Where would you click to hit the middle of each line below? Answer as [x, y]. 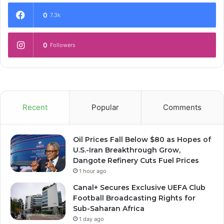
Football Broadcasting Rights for [134, 198]
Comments [182, 107]
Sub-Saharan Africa [109, 209]
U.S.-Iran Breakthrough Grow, [127, 150]
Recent [35, 107]
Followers [63, 45]
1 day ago [91, 219]
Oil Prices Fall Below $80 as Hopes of [142, 140]
